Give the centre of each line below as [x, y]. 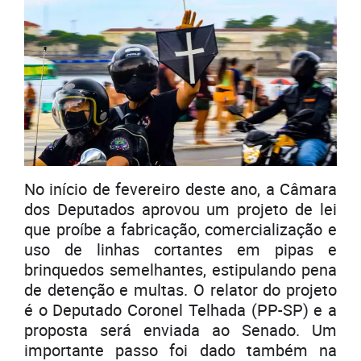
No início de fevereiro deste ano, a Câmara [180, 189]
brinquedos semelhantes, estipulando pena [180, 269]
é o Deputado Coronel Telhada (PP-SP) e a [180, 309]
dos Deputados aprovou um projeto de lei [180, 209]
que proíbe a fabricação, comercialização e [180, 229]
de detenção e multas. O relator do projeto [180, 289]
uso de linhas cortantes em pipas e [180, 249]
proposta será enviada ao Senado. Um [180, 330]
